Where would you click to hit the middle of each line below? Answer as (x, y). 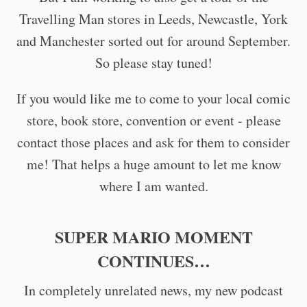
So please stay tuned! (153, 62)
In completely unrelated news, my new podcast (153, 290)
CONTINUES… (153, 260)
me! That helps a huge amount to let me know (153, 164)
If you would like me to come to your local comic (153, 98)
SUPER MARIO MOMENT (153, 236)
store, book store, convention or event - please (153, 120)
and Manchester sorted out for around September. (153, 40)
